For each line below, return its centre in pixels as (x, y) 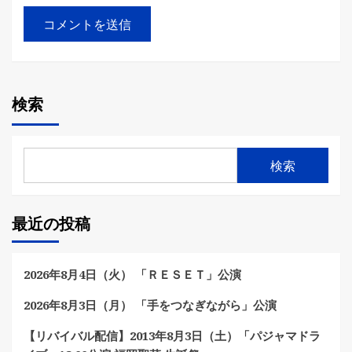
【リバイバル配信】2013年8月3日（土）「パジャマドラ (172, 335)
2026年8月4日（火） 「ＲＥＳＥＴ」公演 (132, 274)
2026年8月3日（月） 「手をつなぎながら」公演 (150, 305)
